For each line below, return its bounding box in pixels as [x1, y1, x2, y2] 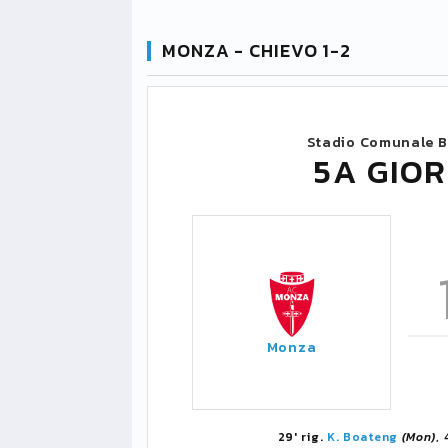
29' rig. [277, 428, 327, 446]
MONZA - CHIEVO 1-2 [162, 37, 352, 64]
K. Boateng [326, 428, 398, 446]
